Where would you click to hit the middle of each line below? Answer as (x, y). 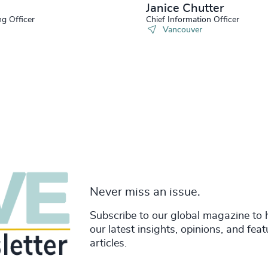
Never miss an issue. (145, 192)
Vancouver (182, 30)
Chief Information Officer (193, 20)
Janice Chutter (185, 8)
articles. (108, 243)
